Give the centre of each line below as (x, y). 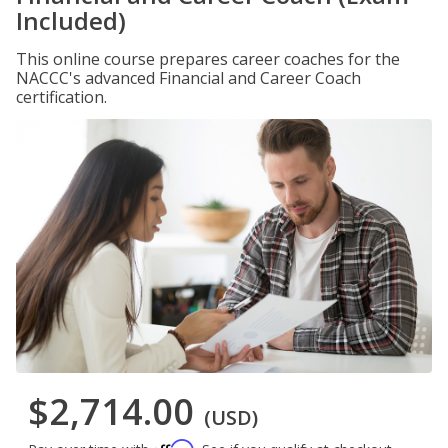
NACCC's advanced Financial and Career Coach (188, 78)
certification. (61, 97)
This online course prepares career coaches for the (208, 59)
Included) (71, 20)
